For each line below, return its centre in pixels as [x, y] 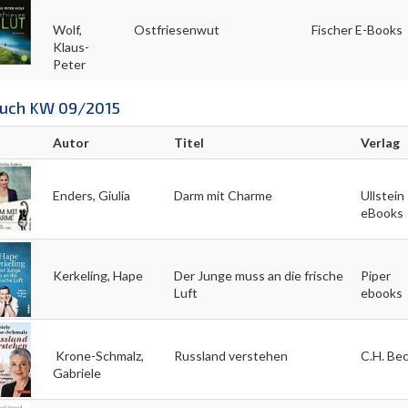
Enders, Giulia [91, 195]
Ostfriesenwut [176, 29]
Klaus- [71, 46]
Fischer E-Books [357, 29]
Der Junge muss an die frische [258, 275]
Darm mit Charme [223, 195]
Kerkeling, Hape [97, 275]
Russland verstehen [230, 355]
